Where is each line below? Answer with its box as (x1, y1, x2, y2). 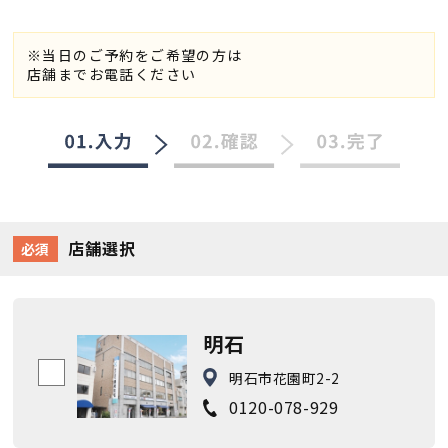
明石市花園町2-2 (229, 368, 341, 389)
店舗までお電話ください (27, 63, 197, 84)
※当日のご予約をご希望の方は (27, 44, 243, 65)
